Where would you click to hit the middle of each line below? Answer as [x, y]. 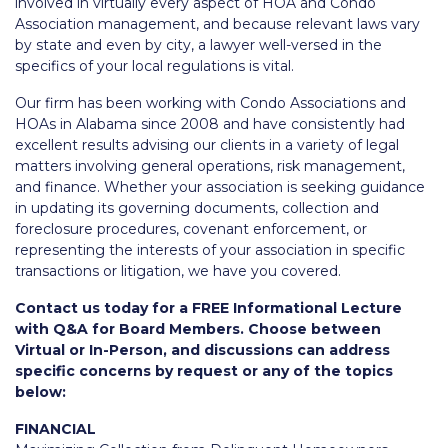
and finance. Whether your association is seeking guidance [220, 187]
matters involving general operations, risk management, [210, 166]
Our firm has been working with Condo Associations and [210, 103]
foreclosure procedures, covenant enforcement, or [191, 229]
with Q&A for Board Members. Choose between [198, 329]
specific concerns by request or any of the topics [204, 371]
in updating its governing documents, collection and [197, 208]
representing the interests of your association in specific [210, 250]
